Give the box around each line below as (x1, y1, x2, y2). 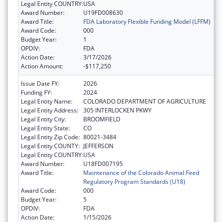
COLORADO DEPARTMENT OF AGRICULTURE (83, 97, 206, 106)
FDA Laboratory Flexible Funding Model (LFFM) (83, 17, 211, 26)
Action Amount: (21, 61, 63, 70)
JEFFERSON (83, 141, 113, 150)
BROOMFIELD (83, 114, 120, 123)
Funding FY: (21, 88, 52, 97)
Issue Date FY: (21, 79, 59, 88)
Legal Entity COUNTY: (21, 141, 80, 150)
